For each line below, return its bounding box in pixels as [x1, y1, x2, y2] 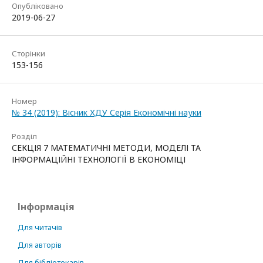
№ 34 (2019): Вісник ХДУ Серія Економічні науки [12, 107, 201, 119]
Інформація [18, 200, 75, 214]
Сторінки [12, 48, 45, 59]
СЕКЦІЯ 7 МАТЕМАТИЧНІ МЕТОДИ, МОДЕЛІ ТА [12, 142, 201, 154]
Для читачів [18, 222, 62, 233]
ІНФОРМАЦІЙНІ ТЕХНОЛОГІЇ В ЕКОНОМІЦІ [12, 154, 186, 166]
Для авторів [18, 240, 62, 251]
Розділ [12, 131, 37, 142]
